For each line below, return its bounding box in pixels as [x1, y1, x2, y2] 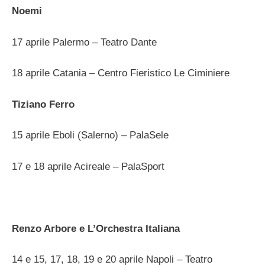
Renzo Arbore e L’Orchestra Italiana [12, 222, 180, 234]
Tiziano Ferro [12, 98, 75, 110]
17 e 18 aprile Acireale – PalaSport [12, 160, 164, 172]
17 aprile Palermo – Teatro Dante [12, 36, 157, 48]
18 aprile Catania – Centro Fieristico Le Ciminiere [12, 67, 230, 79]
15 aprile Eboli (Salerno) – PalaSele [12, 130, 169, 141]
